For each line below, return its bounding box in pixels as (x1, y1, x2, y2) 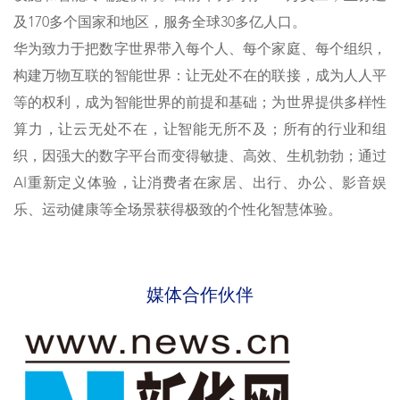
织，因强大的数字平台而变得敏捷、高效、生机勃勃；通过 (13, 150, 387, 165)
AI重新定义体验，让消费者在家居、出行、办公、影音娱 (13, 177, 387, 192)
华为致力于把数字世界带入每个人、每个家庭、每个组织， (13, 43, 387, 58)
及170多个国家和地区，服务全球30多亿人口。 (13, 16, 306, 31)
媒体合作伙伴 (146, 287, 254, 306)
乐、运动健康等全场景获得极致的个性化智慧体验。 (13, 204, 342, 219)
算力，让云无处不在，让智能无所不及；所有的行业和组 (13, 123, 387, 138)
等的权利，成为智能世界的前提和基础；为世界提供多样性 (13, 96, 387, 112)
